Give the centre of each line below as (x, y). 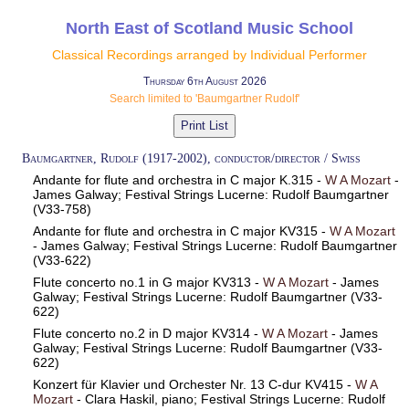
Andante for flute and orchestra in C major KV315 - (181, 232)
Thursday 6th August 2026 (204, 82)
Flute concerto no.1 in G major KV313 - (147, 283)
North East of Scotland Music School (209, 29)
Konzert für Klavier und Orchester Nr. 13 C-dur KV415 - (194, 384)
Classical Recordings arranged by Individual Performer (209, 55)
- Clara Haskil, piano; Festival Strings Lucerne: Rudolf (229, 399)
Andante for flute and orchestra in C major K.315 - (178, 181)
